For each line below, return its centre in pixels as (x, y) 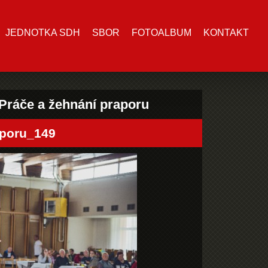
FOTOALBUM (162, 33)
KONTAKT (226, 33)
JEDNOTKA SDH (43, 33)
